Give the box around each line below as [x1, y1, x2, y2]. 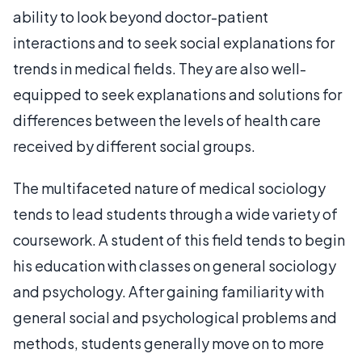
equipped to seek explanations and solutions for [13, 85, 342, 103]
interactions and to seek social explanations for [13, 33, 335, 52]
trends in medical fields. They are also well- [13, 59, 306, 78]
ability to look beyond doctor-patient [13, 7, 268, 26]
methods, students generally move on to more [13, 334, 324, 352]
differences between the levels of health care [13, 111, 321, 129]
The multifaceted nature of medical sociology [13, 179, 326, 197]
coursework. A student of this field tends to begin [13, 230, 345, 249]
